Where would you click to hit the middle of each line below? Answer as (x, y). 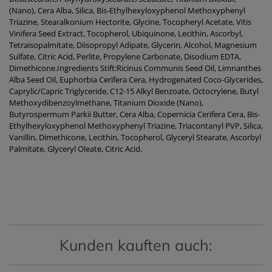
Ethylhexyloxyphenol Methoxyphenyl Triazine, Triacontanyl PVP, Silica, (136, 126)
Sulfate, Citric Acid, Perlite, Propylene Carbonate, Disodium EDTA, (125, 57)
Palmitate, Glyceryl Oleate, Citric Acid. (76, 149)
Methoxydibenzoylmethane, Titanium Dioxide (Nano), (106, 103)
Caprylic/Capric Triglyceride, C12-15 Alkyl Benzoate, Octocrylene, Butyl (134, 91)
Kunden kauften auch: (136, 245)
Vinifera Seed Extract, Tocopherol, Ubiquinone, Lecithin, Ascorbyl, (126, 34)
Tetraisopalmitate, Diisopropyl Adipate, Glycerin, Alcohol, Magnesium (133, 45)
